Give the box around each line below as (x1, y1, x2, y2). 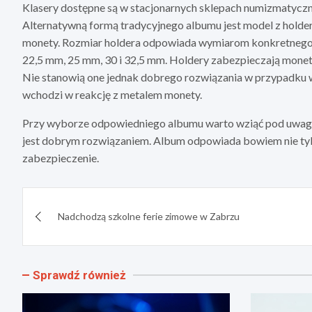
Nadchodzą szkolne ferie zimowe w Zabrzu (58, 210, 240, 223)
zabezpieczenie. (22, 151, 99, 165)
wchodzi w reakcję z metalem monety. (22, 88, 202, 102)
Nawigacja (22, 187, 123, 215)
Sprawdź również (33, 268, 126, 283)
